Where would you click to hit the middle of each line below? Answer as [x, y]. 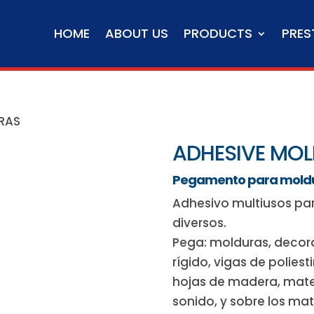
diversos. [199, 223]
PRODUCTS [218, 33]
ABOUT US [136, 33]
